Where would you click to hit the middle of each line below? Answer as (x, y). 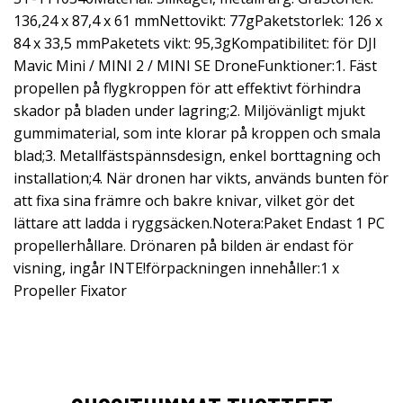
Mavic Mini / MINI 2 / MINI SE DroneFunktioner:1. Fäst (195, 66)
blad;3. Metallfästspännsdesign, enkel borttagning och (197, 156)
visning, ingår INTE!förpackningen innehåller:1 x (176, 268)
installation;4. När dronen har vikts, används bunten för (201, 178)
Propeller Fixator (70, 291)
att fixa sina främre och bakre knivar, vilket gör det (184, 201)
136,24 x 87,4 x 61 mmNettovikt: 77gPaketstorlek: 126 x (198, 21)
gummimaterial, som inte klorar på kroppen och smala (197, 133)
